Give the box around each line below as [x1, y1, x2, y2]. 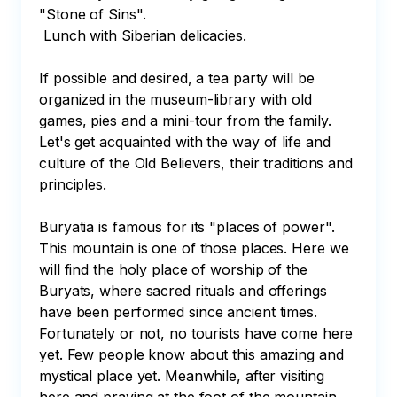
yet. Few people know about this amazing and [39, 346, 348, 363]
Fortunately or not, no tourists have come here [39, 324, 358, 342]
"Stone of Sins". [39, 5, 146, 23]
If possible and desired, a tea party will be [39, 69, 319, 87]
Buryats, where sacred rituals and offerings [39, 282, 331, 300]
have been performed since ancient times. [39, 303, 322, 321]
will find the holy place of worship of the [39, 261, 312, 278]
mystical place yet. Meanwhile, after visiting [39, 367, 329, 385]
